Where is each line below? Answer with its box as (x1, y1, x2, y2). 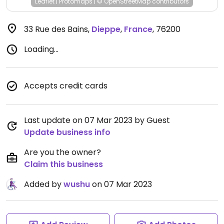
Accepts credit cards (24, 80, 107, 91)
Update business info (24, 126, 110, 138)
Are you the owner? (24, 146, 101, 158)
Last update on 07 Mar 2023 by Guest (24, 114, 170, 126)
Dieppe (91, 23, 120, 35)
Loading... (24, 43, 58, 55)
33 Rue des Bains (24, 23, 88, 35)
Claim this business (24, 158, 103, 170)
